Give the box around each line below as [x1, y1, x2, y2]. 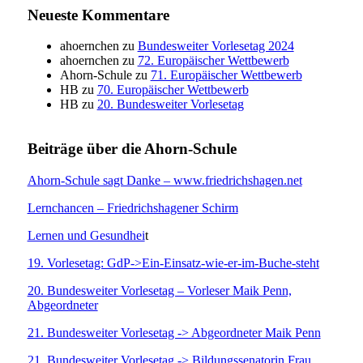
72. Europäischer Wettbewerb [137, 53, 289, 68]
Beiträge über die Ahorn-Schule [27, 140, 237, 158]
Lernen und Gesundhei [27, 228, 145, 242]
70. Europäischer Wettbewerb [96, 83, 249, 97]
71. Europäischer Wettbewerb [150, 68, 302, 83]
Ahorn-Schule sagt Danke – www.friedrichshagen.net [27, 173, 302, 187]
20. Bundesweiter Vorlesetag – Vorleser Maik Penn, [27, 283, 292, 297]
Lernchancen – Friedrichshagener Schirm [27, 200, 238, 215]
